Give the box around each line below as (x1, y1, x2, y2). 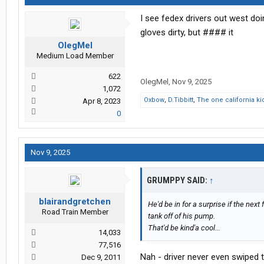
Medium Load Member (36, 51, 114, 61)
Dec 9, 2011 (81, 253, 121, 262)
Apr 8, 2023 (82, 97, 121, 106)
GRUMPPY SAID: (147, 175, 209, 186)
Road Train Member (41, 207, 108, 217)
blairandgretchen (39, 196, 111, 207)
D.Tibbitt (168, 96, 193, 104)
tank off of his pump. (148, 212, 215, 221)
